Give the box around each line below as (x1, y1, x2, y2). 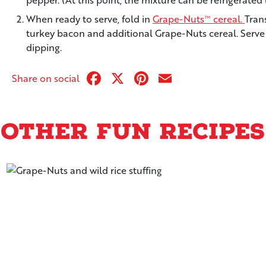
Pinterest (151, 65, 230, 91)
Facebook (103, 65, 190, 91)
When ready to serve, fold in (26, 12, 153, 26)
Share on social (12, 71, 82, 85)
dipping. (26, 40, 62, 54)
